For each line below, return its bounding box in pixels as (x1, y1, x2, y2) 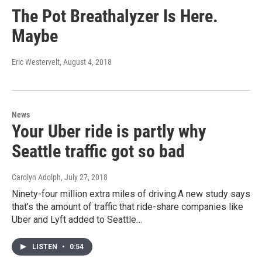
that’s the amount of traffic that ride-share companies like (12, 201, 243, 213)
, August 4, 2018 (60, 57, 112, 67)
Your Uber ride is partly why (12, 121, 206, 142)
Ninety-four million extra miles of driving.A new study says (12, 188, 250, 200)
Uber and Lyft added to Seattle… (12, 214, 142, 226)
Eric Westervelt (12, 57, 60, 67)
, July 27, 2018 (61, 173, 108, 182)
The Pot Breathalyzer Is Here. (12, 6, 218, 27)
